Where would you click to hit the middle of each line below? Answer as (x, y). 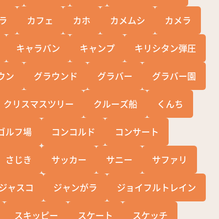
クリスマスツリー (39, 103)
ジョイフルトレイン (157, 187)
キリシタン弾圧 (165, 48)
